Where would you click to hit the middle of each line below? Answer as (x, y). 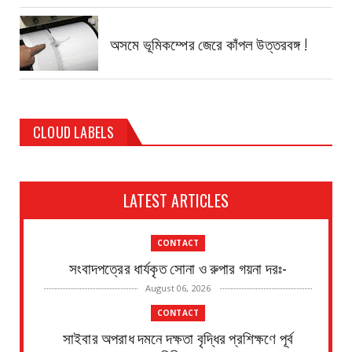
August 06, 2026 (178, 288)
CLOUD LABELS (74, 132)
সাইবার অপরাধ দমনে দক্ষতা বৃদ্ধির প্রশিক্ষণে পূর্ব (178, 337)
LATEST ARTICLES (176, 200)
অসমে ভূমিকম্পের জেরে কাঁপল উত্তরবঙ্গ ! (209, 43)
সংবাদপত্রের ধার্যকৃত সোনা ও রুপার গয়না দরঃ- (178, 267)
